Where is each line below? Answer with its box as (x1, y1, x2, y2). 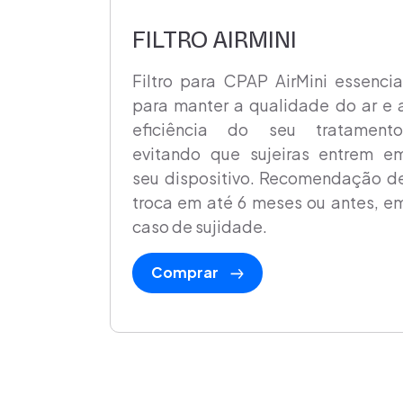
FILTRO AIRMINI (132, 26, 297, 55)
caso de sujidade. (132, 216, 267, 237)
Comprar (151, 263, 221, 282)
